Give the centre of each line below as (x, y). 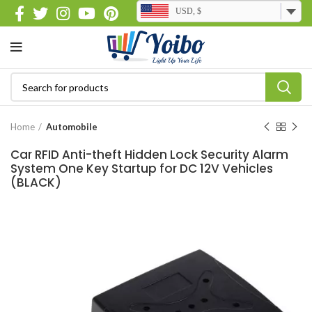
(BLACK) (36, 182)
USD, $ (188, 11)
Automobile (72, 127)
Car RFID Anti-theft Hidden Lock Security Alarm (149, 155)
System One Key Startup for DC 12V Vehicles (142, 169)
